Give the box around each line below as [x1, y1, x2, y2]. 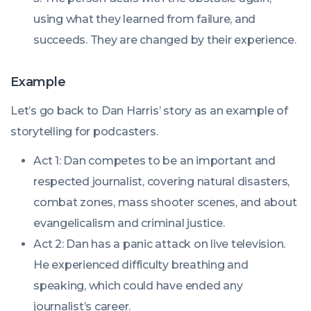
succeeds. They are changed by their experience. [33, 33, 296, 47]
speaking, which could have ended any [33, 279, 243, 292]
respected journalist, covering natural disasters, [33, 175, 290, 188]
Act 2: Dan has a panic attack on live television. [33, 237, 286, 251]
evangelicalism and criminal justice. [33, 217, 225, 230]
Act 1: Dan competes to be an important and [33, 154, 276, 167]
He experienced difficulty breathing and [33, 258, 249, 271]
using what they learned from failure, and [33, 12, 256, 26]
